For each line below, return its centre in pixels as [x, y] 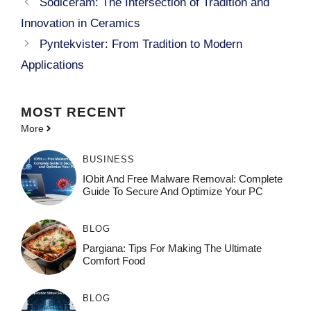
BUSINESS [108, 159]
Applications [52, 65]
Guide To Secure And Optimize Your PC [173, 191]
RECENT [96, 112]
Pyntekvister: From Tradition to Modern [141, 44]
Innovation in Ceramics [81, 23]
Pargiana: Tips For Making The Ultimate [172, 248]
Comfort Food [114, 260]
